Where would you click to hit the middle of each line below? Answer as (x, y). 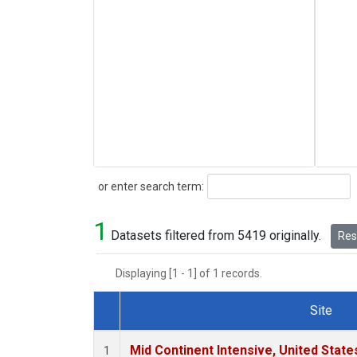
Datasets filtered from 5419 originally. (216, 236)
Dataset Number (151, 329)
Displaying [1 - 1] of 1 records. (194, 274)
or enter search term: (149, 186)
